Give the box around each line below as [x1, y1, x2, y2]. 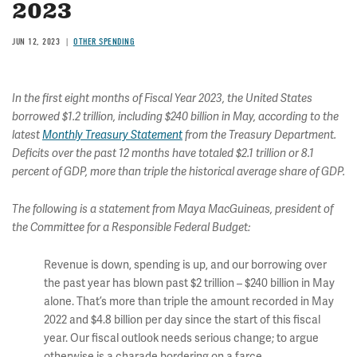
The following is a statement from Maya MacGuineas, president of [12, 202, 333, 216]
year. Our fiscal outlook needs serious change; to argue [44, 331, 319, 345]
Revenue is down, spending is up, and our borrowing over [44, 258, 327, 272]
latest [12, 128, 42, 142]
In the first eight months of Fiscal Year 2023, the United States [12, 92, 312, 105]
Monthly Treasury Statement [42, 128, 182, 142]
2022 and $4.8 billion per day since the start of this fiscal [44, 313, 320, 327]
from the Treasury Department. [182, 128, 336, 142]
